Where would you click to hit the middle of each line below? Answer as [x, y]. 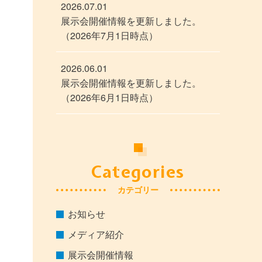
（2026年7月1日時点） [109, 36]
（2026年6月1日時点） [109, 98]
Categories [138, 172]
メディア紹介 [96, 235]
